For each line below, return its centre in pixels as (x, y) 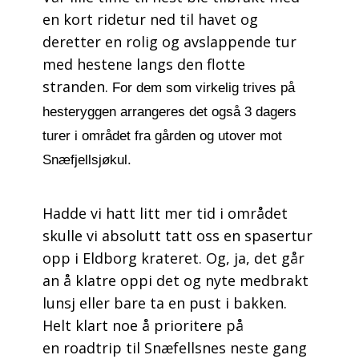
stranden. (77, 86)
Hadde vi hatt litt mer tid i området (165, 213)
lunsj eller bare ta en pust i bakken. (164, 303)
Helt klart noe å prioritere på (143, 325)
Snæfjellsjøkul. (87, 159)
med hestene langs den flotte (143, 64)
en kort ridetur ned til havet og (150, 19)
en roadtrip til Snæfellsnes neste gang (174, 347)
